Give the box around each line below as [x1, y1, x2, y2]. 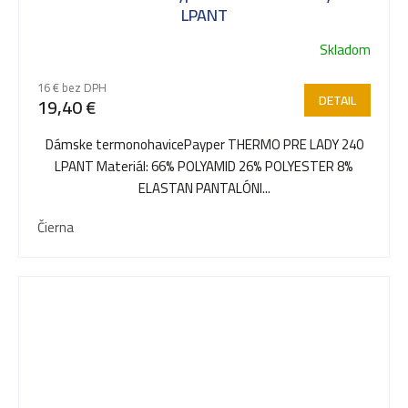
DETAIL [319, 88, 356, 113]
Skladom [320, 36, 371, 64]
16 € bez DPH [37, 76, 107, 99]
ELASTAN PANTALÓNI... [138, 175, 270, 202]
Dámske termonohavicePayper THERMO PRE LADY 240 [45, 131, 363, 158]
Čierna [37, 214, 74, 241]
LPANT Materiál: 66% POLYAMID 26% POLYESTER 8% [55, 153, 353, 180]
